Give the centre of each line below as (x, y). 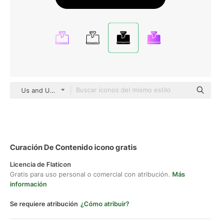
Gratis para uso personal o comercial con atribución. (91, 174)
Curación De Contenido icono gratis (73, 147)
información (28, 184)
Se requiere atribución (44, 204)
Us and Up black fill (51, 90)
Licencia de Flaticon (40, 164)
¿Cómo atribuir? (105, 204)
